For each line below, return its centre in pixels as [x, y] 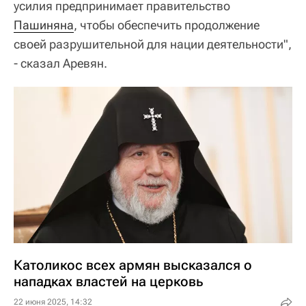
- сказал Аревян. [60, 63]
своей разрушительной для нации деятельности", [153, 44]
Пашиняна [44, 25]
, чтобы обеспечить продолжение [167, 25]
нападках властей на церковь [108, 282]
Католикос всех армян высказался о [133, 265]
